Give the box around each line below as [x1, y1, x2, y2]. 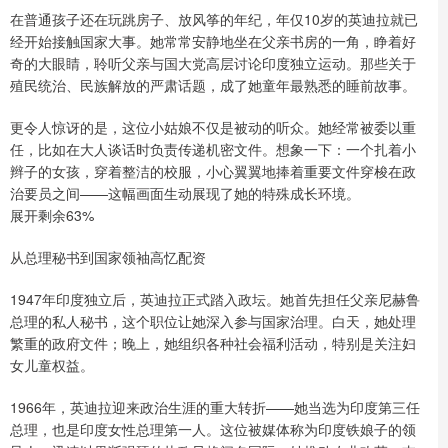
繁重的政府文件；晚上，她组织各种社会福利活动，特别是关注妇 [10, 332, 416, 353]
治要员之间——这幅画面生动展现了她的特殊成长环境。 [10, 182, 360, 203]
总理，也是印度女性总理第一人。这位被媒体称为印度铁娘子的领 [10, 418, 416, 439]
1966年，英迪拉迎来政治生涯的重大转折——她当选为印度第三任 [10, 396, 420, 417]
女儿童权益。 [10, 354, 94, 375]
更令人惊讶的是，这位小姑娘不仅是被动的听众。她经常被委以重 [10, 116, 416, 137]
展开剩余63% [10, 204, 94, 225]
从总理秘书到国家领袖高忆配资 [10, 246, 206, 267]
